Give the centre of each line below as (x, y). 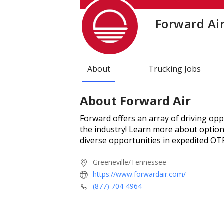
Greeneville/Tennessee (130, 162)
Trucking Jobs (175, 69)
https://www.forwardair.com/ (139, 174)
